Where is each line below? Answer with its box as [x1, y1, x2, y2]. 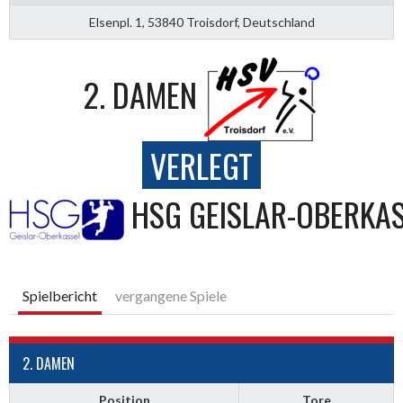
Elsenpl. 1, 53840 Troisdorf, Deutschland [88, 14, 315, 30]
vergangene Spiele [115, 286, 227, 304]
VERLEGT [150, 141, 253, 189]
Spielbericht [22, 286, 97, 304]
